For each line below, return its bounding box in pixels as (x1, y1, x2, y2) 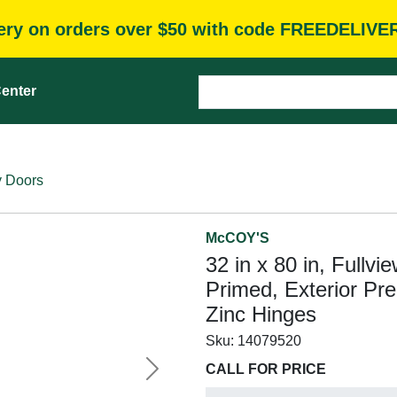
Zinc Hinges (206, 302, 316, 326)
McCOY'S (206, 230, 269, 245)
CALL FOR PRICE (206, 362, 326, 377)
